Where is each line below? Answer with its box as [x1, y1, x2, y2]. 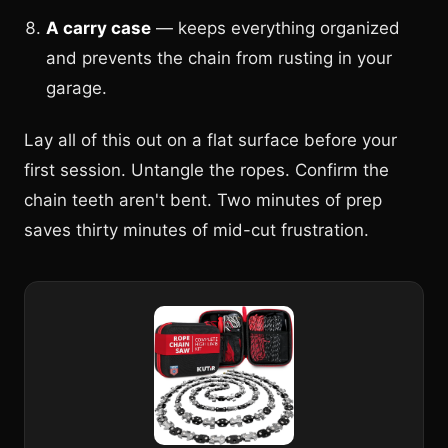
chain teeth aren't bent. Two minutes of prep [24, 190, 382, 210]
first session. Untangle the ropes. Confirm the [24, 160, 389, 180]
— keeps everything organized [151, 18, 400, 38]
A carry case [46, 18, 151, 38]
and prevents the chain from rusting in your [46, 48, 392, 68]
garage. [46, 78, 107, 98]
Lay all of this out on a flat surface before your [24, 130, 397, 150]
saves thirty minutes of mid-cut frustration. [24, 220, 369, 240]
